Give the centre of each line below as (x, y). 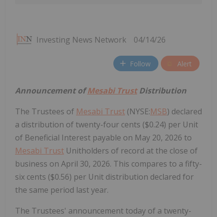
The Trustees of (46, 112)
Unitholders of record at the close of (131, 151)
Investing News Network (81, 40)
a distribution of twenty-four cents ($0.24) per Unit (107, 125)
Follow (140, 63)
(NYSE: (138, 112)
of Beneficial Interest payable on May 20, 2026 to (103, 138)
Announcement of (51, 91)
